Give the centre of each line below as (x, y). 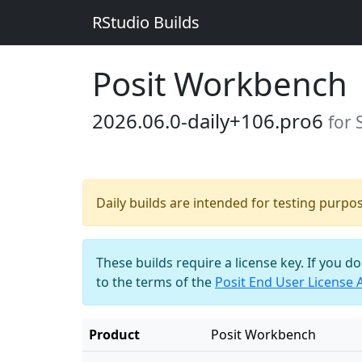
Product (114, 335)
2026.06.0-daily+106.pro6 (210, 121)
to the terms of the (156, 282)
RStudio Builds (146, 22)
